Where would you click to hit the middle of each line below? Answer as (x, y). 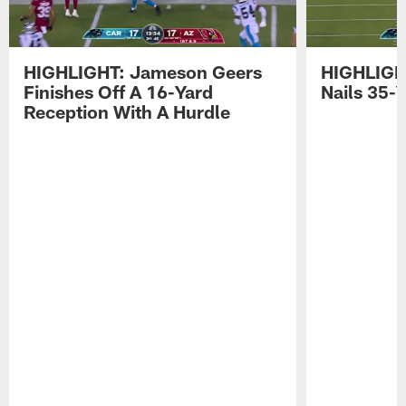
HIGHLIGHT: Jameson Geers (143, 71)
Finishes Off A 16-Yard (119, 91)
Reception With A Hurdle (127, 111)
